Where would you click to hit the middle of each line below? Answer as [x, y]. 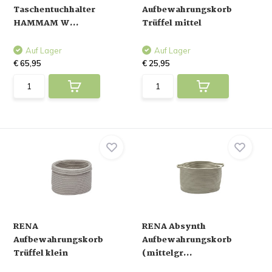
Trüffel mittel [172, 23]
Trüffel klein [41, 253]
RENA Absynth [174, 226]
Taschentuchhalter [55, 10]
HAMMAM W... [46, 23]
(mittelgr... [167, 253]
